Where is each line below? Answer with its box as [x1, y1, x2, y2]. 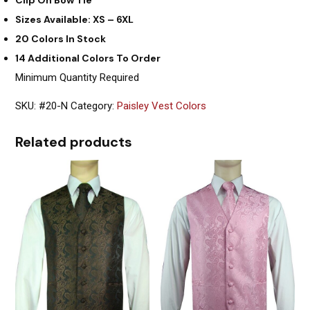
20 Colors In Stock [15, 32, 107, 45]
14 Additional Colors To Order [15, 51, 161, 64]
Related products [15, 132, 133, 151]
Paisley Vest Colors [117, 99, 207, 112]
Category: [71, 99, 118, 112]
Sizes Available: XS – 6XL [15, 12, 134, 26]
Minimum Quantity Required [15, 71, 140, 84]
